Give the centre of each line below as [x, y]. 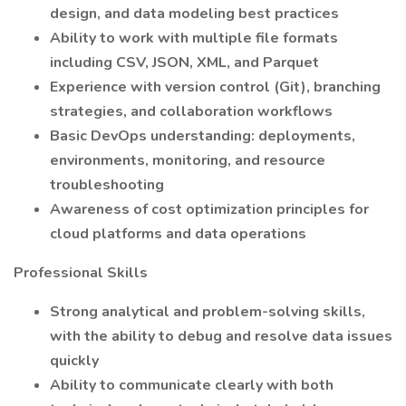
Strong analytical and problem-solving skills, [208, 312]
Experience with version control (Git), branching [215, 87]
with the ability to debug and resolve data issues [221, 336]
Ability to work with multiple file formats [194, 38]
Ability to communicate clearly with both [192, 385]
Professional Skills [81, 273]
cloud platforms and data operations [178, 234]
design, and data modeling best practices [194, 14]
